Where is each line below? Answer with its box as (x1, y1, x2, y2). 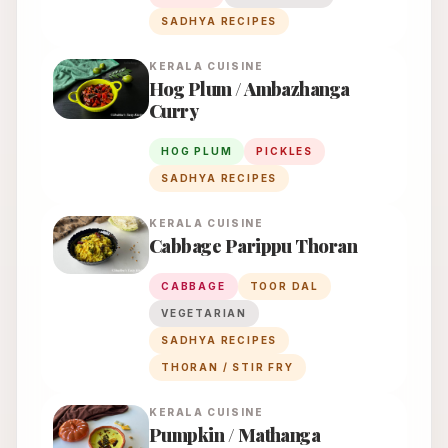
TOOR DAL (249, 280, 320, 293)
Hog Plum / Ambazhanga (149, 77, 350, 102)
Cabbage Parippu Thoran (149, 234, 358, 259)
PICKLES (256, 145, 314, 158)
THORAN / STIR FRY (161, 361, 294, 374)
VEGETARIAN (161, 307, 247, 320)
